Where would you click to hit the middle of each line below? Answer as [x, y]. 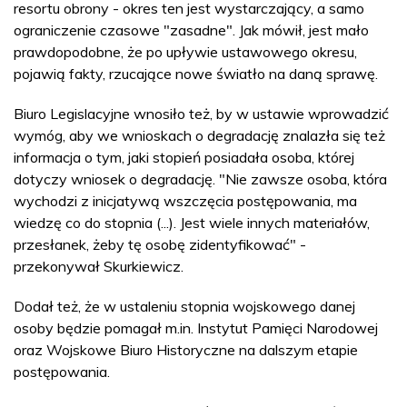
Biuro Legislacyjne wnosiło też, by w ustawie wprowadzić [201, 114]
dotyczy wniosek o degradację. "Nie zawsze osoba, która [200, 179]
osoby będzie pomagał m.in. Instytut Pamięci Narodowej [196, 328]
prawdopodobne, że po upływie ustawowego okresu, [185, 52]
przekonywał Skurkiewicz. [99, 266]
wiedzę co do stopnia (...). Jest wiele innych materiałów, [192, 223]
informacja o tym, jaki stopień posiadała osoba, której [184, 157]
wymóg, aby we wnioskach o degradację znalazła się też [199, 135]
